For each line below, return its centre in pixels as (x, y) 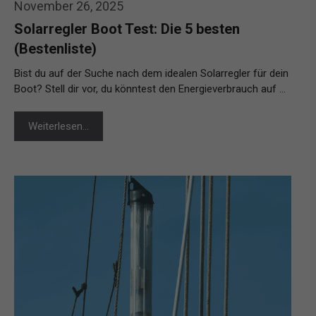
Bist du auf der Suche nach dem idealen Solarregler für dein (151, 73)
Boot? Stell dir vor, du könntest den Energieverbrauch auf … (150, 89)
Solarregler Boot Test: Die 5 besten (127, 29)
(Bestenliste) (55, 48)
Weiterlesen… (59, 126)
